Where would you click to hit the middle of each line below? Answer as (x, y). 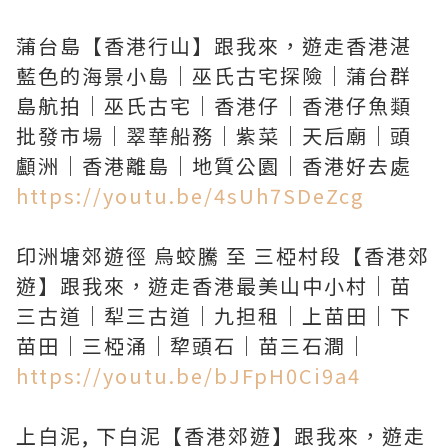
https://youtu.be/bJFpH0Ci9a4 (188, 375)
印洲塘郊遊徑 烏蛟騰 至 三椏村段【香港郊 (223, 255)
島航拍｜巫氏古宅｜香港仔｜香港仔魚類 (214, 105)
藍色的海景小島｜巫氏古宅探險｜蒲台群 (214, 75)
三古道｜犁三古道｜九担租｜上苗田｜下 (214, 315)
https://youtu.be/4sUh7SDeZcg (190, 195)
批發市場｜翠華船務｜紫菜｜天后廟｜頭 (214, 135)
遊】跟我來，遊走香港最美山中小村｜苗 (214, 285)
